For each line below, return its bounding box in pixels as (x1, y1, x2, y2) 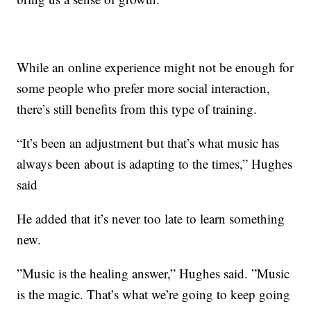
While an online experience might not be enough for (17, 58, 294, 76)
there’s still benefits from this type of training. (17, 100, 258, 118)
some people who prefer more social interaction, (17, 79, 271, 97)
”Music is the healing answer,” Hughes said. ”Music (17, 264, 290, 283)
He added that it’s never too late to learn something (17, 210, 285, 228)
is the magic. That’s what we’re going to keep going (17, 285, 291, 303)
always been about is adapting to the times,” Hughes (17, 155, 293, 173)
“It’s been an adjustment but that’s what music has (17, 134, 280, 152)
